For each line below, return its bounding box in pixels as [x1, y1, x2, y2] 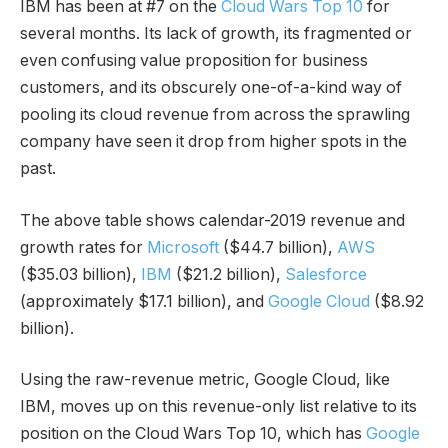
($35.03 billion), [20, 264, 141, 284]
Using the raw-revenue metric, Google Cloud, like [20, 370, 390, 390]
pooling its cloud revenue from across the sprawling [20, 105, 410, 125]
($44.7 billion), [219, 237, 337, 257]
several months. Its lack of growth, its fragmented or [20, 24, 412, 44]
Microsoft [147, 237, 219, 257]
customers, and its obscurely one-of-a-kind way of [20, 78, 402, 98]
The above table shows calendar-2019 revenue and [20, 210, 405, 230]
